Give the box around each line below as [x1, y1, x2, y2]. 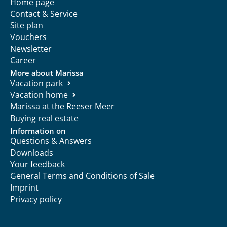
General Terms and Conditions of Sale [10, 170, 155, 181]
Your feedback [10, 158, 65, 170]
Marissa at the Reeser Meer [10, 100, 115, 112]
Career [10, 54, 36, 66]
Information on [10, 125, 66, 136]
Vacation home [10, 89, 68, 100]
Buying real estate [10, 112, 79, 124]
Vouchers [10, 31, 47, 43]
